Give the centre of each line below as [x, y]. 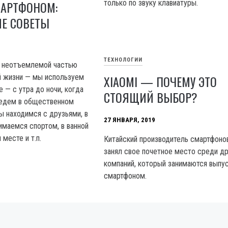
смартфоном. [125, 176]
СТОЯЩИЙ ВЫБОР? [151, 97]
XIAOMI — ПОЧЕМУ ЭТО [161, 82]
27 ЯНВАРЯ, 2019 [130, 120]
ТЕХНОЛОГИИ [123, 60]
